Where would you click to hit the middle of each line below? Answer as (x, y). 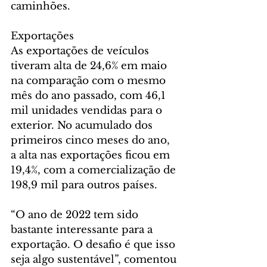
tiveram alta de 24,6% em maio (90, 66)
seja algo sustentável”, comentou (95, 259)
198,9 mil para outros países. (86, 185)
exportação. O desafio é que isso (94, 244)
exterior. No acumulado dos (83, 125)
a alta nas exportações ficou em (92, 155)
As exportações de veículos (81, 51)
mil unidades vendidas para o (88, 110)
